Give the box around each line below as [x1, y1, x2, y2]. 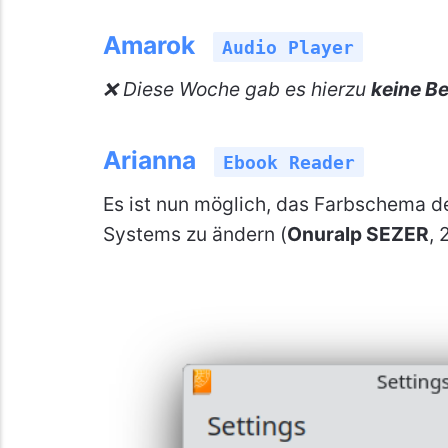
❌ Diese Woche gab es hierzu [102, 76, 371, 101]
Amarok [102, 29, 195, 60]
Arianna [102, 144, 196, 175]
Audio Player [221, 36, 354, 58]
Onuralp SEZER [286, 221, 429, 246]
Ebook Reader [222, 151, 355, 173]
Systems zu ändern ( [102, 221, 287, 246]
